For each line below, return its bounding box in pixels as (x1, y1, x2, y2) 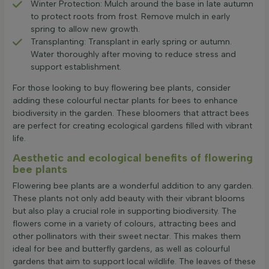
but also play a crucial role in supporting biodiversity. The (13, 205, 237, 216)
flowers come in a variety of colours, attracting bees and (13, 218, 236, 229)
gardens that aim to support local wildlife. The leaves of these (13, 256, 256, 267)
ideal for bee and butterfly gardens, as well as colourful (13, 243, 230, 254)
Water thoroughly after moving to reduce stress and (31, 49, 236, 60)
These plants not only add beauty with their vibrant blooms (13, 193, 245, 204)
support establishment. (31, 62, 121, 73)
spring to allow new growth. (31, 24, 140, 35)
